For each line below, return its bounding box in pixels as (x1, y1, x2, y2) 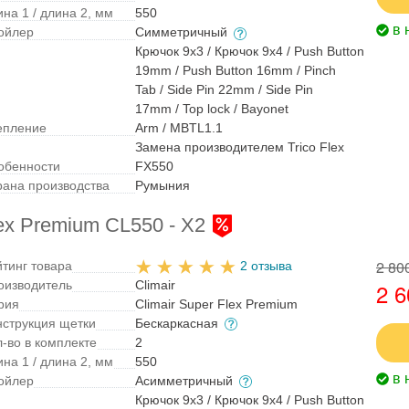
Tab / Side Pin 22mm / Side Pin (135, 82, 314, 98)
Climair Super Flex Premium (135, 296, 299, 311)
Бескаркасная (135, 315, 223, 330)
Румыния (135, 178, 191, 194)
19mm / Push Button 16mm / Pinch (135, 63, 337, 79)
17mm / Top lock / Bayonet (135, 101, 289, 117)
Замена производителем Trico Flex (135, 140, 345, 155)
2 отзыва (240, 257, 293, 273)
